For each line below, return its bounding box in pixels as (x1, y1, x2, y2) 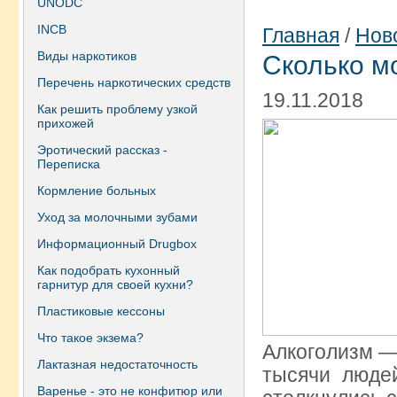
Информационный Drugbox (37, 237, 197, 251)
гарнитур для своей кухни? (37, 277, 193, 292)
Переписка (37, 157, 100, 171)
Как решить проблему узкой (37, 102, 198, 116)
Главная (262, 24, 339, 47)
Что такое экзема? (37, 331, 144, 345)
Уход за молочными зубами (37, 210, 198, 224)
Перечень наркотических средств (37, 75, 230, 90)
